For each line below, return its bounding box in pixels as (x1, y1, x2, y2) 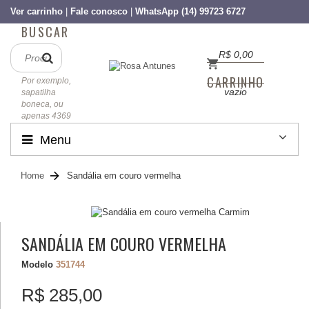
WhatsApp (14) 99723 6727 (135, 6, 246, 17)
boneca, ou (21, 99, 63, 109)
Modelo (21, 259, 53, 270)
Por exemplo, (21, 76, 71, 86)
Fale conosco (70, 6, 128, 17)
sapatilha (21, 88, 56, 97)
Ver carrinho (10, 6, 63, 17)
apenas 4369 (21, 111, 71, 121)
